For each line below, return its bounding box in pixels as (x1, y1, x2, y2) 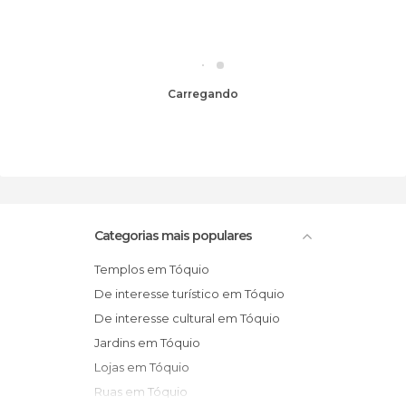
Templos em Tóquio (100, 261, 209, 276)
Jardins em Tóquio (100, 334, 200, 350)
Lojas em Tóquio (101, 359, 189, 374)
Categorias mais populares (94, 227, 252, 244)
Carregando (176, 86, 238, 101)
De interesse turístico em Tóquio (104, 285, 285, 301)
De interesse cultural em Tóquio (104, 310, 280, 325)
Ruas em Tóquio (102, 383, 188, 399)
